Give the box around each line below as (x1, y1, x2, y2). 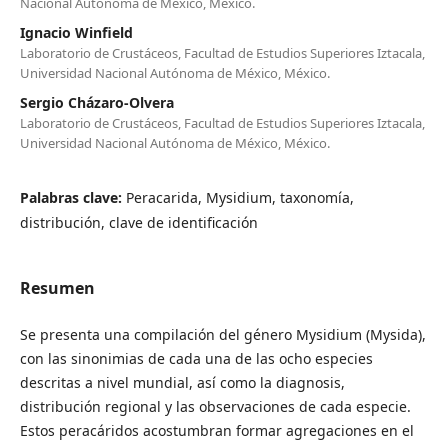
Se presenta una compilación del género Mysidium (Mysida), (19, 324, 426, 344)
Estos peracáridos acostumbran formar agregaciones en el (19, 420, 414, 440)
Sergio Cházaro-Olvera (19, 92, 174, 112)
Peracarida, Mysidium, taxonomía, (125, 187, 354, 207)
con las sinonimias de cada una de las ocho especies (19, 348, 373, 368)
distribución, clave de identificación (19, 212, 258, 232)
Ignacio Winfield (19, 22, 133, 42)
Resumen (19, 276, 95, 299)
